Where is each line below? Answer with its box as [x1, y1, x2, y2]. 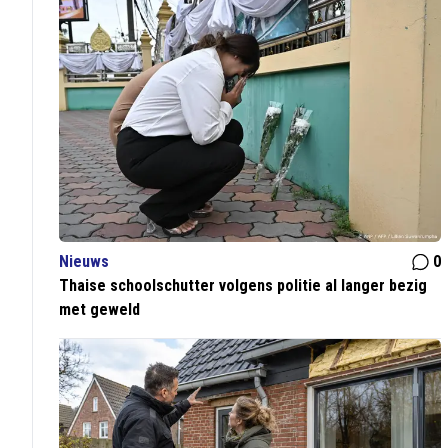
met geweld [59, 300, 141, 320]
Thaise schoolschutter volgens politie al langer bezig [59, 276, 428, 296]
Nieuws [59, 252, 110, 272]
